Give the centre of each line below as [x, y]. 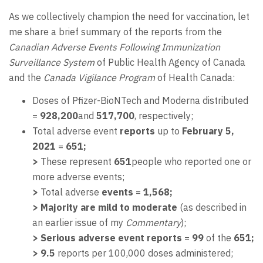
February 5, [208, 131]
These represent [77, 161]
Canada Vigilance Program [100, 78]
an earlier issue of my [79, 222]
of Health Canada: [196, 78]
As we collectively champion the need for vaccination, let [129, 17]
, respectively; [164, 115]
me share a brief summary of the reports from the [115, 32]
